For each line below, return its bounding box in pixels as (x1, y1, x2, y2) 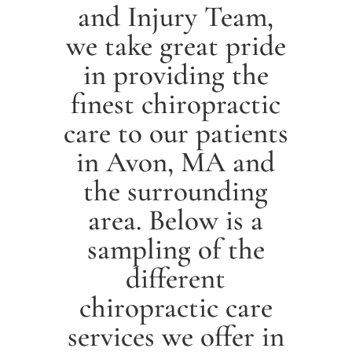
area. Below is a (88, 202, 264, 238)
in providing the (82, 57, 269, 93)
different (126, 260, 226, 296)
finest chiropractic (71, 86, 281, 122)
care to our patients (63, 115, 288, 151)
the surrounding (83, 173, 269, 209)
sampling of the (86, 231, 265, 267)
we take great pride (65, 27, 286, 64)
